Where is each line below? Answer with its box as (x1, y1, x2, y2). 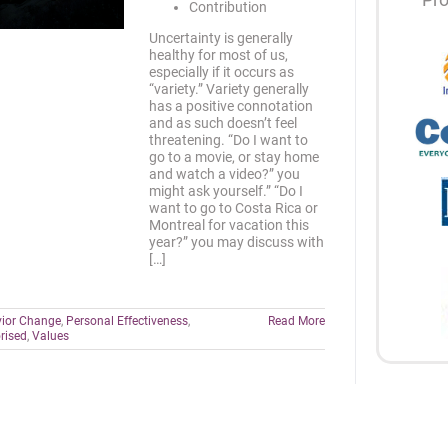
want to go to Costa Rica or (149, 200, 318, 216)
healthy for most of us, (149, 47, 288, 63)
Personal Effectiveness (66, 314, 188, 328)
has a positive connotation (149, 98, 313, 114)
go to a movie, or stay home (149, 149, 319, 165)
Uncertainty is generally (149, 30, 293, 46)
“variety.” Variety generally (149, 81, 309, 97)
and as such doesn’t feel (149, 115, 297, 131)
